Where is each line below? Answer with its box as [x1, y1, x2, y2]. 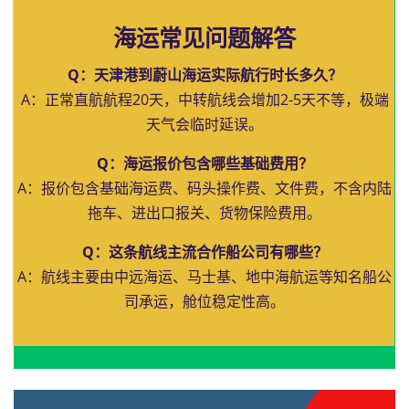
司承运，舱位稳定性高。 [124, 291, 285, 311]
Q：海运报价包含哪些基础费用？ [96, 153, 313, 173]
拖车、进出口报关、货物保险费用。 [88, 203, 321, 223]
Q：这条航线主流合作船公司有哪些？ [81, 242, 328, 262]
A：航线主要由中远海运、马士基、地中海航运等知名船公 [17, 267, 392, 287]
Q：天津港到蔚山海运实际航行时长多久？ [67, 65, 342, 85]
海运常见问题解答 [113, 26, 296, 51]
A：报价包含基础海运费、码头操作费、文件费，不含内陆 [17, 178, 392, 198]
